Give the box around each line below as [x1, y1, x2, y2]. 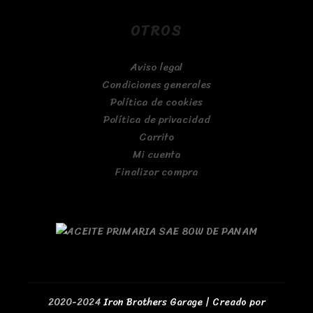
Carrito [139, 128, 174, 146]
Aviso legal [131, 58, 182, 76]
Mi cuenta [133, 145, 180, 163]
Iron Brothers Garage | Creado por [100, 293, 265, 311]
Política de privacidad [103, 110, 210, 129]
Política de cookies [110, 93, 203, 111]
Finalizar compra [115, 163, 198, 181]
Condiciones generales [102, 75, 211, 94]
